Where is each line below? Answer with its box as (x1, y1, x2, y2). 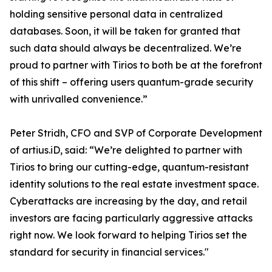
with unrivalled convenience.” (10, 93, 148, 106)
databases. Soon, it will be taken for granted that (10, 25, 240, 38)
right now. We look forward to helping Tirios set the (10, 229, 247, 242)
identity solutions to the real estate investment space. (10, 178, 259, 191)
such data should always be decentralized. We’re (10, 42, 242, 55)
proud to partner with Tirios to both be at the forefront (10, 59, 262, 72)
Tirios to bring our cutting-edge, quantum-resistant (10, 161, 249, 174)
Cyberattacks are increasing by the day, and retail (10, 195, 247, 208)
